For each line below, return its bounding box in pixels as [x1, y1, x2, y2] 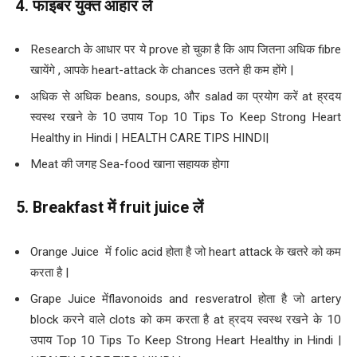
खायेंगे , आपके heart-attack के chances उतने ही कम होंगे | [30, 63, 293, 78]
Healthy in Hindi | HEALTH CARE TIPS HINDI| [30, 131, 269, 145]
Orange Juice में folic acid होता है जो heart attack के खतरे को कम [30, 245, 341, 260]
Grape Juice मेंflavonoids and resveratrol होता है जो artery [30, 291, 341, 306]
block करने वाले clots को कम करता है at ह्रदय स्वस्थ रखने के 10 [30, 312, 341, 327]
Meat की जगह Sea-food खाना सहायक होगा [30, 156, 229, 171]
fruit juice [120, 198, 193, 218]
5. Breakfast [16, 198, 108, 218]
